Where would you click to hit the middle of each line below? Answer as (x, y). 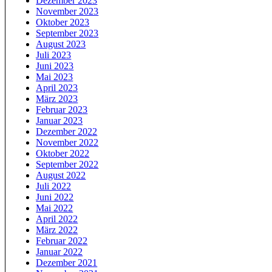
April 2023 (57, 88)
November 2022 (67, 143)
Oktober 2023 (63, 22)
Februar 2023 (62, 110)
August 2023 (61, 44)
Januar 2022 (59, 252)
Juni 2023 (55, 66)
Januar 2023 (59, 121)
